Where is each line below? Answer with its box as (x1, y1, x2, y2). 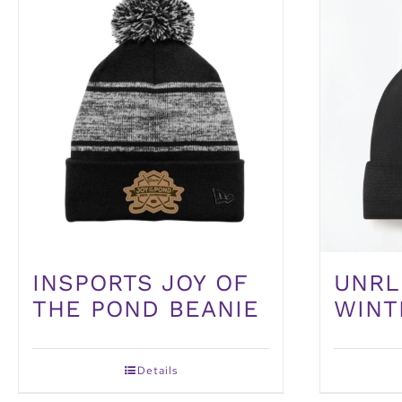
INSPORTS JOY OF (32, 269, 248, 297)
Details (136, 363, 178, 379)
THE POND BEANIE (32, 295, 259, 323)
